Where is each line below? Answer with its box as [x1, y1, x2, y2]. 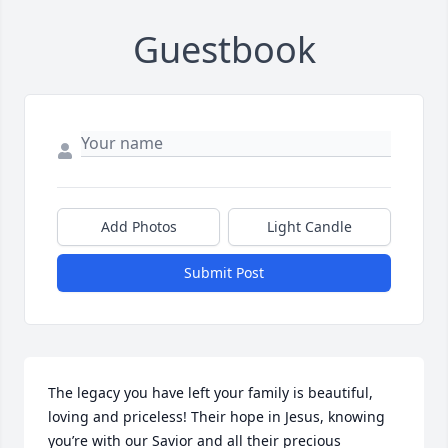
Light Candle [267, 217, 352, 237]
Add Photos [100, 217, 177, 237]
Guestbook [132, 25, 316, 75]
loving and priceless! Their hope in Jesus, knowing [48, 407, 385, 427]
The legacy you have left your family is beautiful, [48, 383, 373, 403]
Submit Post [184, 263, 264, 283]
